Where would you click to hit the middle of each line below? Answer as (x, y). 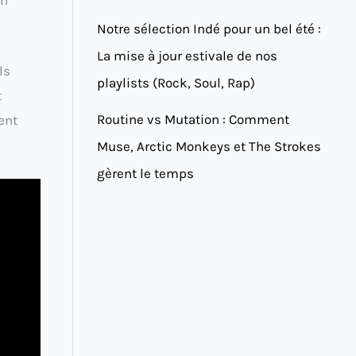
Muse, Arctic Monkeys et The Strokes (209, 146)
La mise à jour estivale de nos (187, 55)
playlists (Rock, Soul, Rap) (176, 82)
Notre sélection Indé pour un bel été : (209, 28)
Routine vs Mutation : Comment (193, 119)
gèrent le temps (145, 173)
